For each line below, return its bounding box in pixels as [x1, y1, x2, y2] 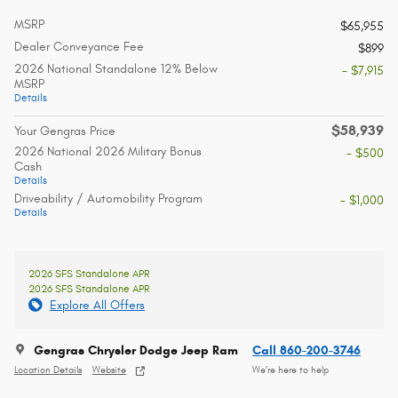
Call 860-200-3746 [252, 343, 361, 359]
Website [92, 364, 126, 376]
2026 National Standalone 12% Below [14, 61, 218, 77]
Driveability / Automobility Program [14, 191, 203, 207]
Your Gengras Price [14, 123, 115, 139]
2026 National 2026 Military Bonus [14, 144, 202, 160]
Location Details [14, 364, 82, 376]
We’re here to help [252, 364, 329, 376]
